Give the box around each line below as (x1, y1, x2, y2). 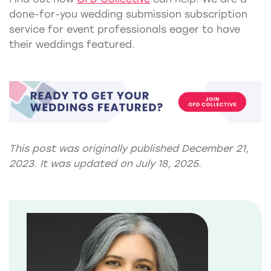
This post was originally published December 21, (9, 143, 249, 155)
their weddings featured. (9, 38, 135, 50)
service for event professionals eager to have (9, 23, 240, 35)
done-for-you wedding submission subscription (9, 8, 247, 20)
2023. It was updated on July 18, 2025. (9, 158, 201, 170)
